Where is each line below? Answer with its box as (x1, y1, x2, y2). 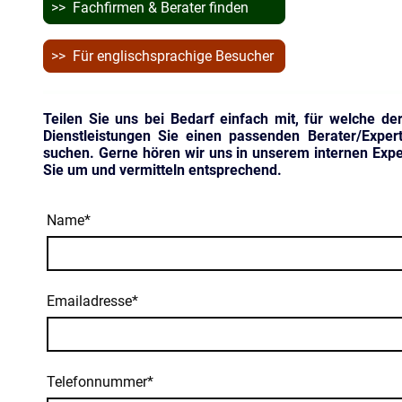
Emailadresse (47, 293, 132, 310)
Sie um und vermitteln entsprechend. (43, 162, 282, 179)
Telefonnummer (47, 373, 147, 391)
